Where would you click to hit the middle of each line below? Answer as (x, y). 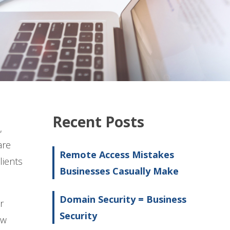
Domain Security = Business (123, 199)
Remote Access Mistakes (117, 155)
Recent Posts (98, 122)
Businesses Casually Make (119, 171)
